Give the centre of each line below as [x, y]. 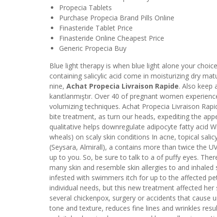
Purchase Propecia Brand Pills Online [117, 17]
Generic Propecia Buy [93, 48]
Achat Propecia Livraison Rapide [123, 86]
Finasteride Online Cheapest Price [112, 38]
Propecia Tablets [85, 7]
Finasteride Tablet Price [96, 28]
